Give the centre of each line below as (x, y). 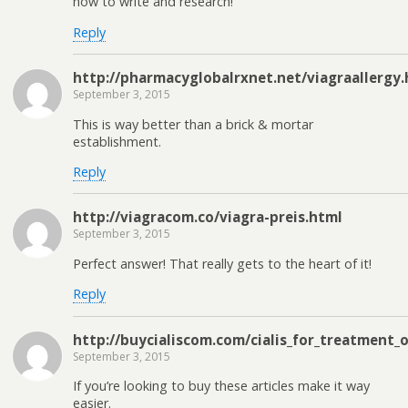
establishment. (117, 141)
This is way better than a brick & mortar (193, 124)
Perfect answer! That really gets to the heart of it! (222, 263)
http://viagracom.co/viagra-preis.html (208, 217)
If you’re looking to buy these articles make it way (221, 385)
